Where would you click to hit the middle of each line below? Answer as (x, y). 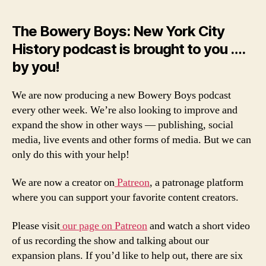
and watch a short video (199, 226)
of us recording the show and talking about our (110, 240)
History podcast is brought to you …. (129, 49)
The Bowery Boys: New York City (118, 31)
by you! (36, 66)
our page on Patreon (104, 226)
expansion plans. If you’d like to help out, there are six (127, 255)
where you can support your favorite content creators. (125, 198)
